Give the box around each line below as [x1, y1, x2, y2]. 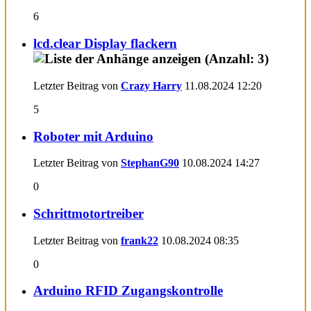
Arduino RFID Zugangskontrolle [33, 283, 223, 299]
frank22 [121, 234, 158, 246]
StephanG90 [121, 157, 179, 169]
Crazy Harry [121, 79, 182, 92]
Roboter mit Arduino [33, 128, 153, 144]
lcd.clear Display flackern [33, 36, 177, 51]
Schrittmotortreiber [33, 205, 144, 221]
